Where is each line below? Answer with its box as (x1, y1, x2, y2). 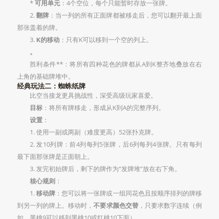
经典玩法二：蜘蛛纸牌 (17, 81, 86, 90)
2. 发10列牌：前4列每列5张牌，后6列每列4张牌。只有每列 (30, 139, 202, 149)
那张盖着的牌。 (17, 22, 62, 32)
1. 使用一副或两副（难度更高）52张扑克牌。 (30, 127, 157, 136)
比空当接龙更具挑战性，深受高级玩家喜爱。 (30, 90, 157, 100)
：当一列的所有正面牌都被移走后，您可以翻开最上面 (49, 10, 202, 20)
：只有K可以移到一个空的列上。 (60, 35, 153, 44)
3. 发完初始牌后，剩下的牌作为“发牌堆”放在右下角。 (30, 164, 181, 173)
